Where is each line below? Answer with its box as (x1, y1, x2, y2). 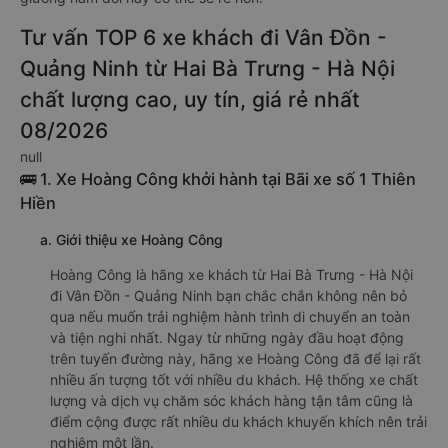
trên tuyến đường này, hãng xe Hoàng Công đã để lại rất (50, 350, 421, 367)
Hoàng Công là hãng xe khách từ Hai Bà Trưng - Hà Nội (50, 266, 413, 283)
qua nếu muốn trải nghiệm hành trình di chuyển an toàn (50, 308, 410, 325)
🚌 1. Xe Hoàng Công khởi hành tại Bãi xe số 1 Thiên (20, 169, 416, 189)
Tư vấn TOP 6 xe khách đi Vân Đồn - (20, 25, 387, 50)
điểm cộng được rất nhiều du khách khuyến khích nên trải (50, 413, 427, 430)
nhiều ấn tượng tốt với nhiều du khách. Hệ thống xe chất (50, 371, 418, 388)
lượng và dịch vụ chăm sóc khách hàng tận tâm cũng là (50, 392, 413, 409)
